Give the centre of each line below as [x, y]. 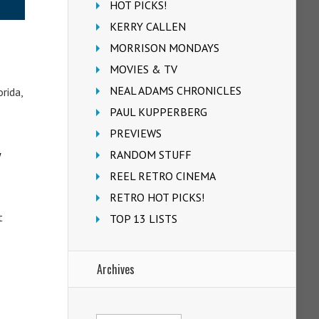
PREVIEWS [136, 133]
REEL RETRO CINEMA [163, 176]
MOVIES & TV [143, 69]
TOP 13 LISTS [143, 219]
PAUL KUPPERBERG [158, 112]
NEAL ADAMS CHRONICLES [176, 90]
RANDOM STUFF [151, 155]
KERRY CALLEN [148, 26]
